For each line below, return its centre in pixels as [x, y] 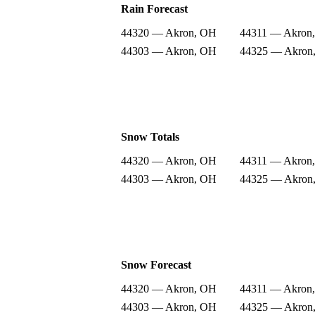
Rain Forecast [154, 8]
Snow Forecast [156, 264]
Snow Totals [150, 136]
